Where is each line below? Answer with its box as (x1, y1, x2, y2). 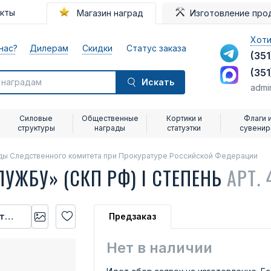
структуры (17, 123, 55, 132)
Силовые (19, 114, 53, 123)
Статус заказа (126, 43, 187, 53)
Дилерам (30, 43, 69, 53)
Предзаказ (109, 211, 156, 221)
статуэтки (167, 123, 201, 132)
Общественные (81, 114, 139, 123)
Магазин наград (74, 8, 143, 18)
